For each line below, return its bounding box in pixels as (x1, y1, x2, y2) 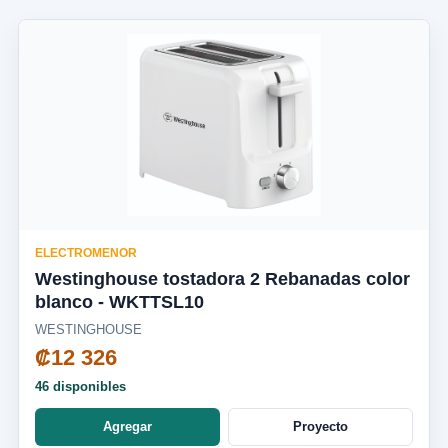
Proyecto (293, 419, 348, 435)
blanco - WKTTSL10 (35, 291, 204, 312)
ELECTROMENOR (35, 245, 137, 260)
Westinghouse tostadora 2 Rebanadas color (35, 268, 410, 289)
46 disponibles (35, 378, 126, 394)
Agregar (103, 419, 152, 435)
